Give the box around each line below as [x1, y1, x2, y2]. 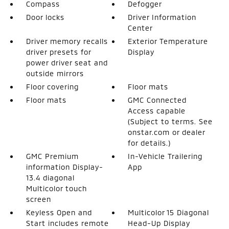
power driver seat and [26, 58, 108, 67]
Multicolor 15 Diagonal [128, 208, 210, 217]
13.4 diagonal [26, 173, 75, 182]
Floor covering [26, 82, 79, 91]
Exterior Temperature [128, 36, 209, 45]
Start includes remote [26, 218, 109, 227]
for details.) [128, 138, 171, 147]
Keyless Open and [26, 208, 92, 217]
